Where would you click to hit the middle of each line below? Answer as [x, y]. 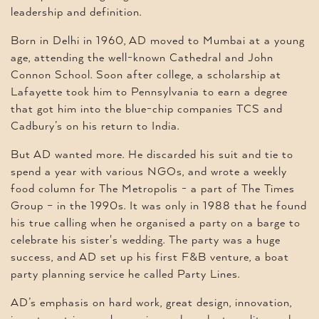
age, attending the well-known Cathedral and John [142, 58]
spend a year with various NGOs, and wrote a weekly [149, 172]
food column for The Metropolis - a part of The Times [153, 189]
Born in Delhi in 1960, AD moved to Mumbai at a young [158, 41]
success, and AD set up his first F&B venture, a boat [150, 257]
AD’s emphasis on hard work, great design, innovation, [151, 303]
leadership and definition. [76, 12]
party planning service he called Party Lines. [125, 274]
